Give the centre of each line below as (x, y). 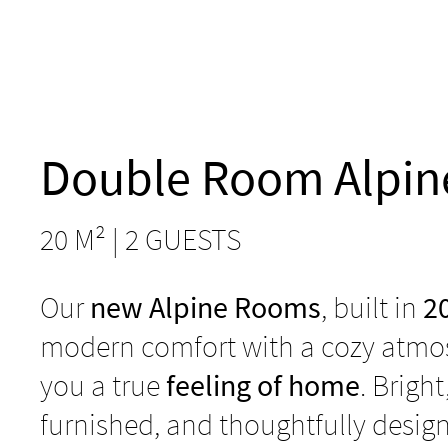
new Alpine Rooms (205, 306)
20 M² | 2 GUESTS (140, 238)
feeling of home (263, 384)
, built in (372, 306)
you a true (103, 384)
